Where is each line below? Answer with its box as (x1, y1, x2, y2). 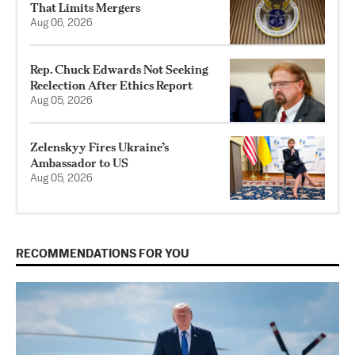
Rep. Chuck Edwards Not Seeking (30, 61, 208, 77)
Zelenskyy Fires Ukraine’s (30, 139, 169, 155)
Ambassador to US (30, 155, 128, 170)
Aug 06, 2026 (30, 17, 93, 29)
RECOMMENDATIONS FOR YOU (16, 247, 189, 260)
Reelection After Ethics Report (30, 77, 193, 93)
